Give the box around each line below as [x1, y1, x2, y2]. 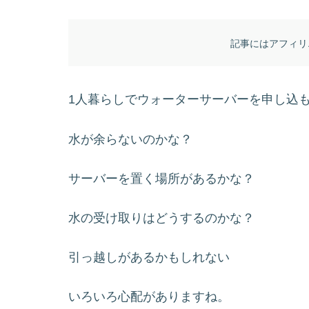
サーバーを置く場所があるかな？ [68, 171, 255, 186]
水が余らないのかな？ [68, 132, 192, 146]
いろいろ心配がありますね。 [68, 290, 230, 304]
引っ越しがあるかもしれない [68, 250, 230, 265]
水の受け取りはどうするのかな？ [68, 210, 255, 225]
